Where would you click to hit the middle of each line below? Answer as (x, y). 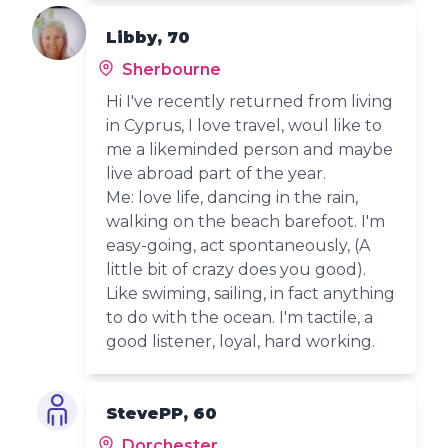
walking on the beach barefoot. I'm (246, 221)
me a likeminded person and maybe (250, 149)
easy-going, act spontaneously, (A (238, 245)
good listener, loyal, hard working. (241, 341)
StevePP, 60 (162, 413)
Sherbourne (170, 69)
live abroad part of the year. (216, 173)
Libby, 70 (148, 37)
